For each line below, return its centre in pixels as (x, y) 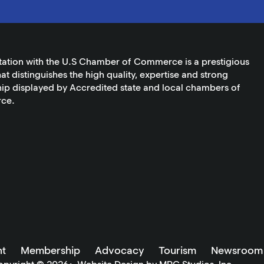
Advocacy (119, 251)
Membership (50, 251)
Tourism (177, 251)
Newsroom (237, 251)
